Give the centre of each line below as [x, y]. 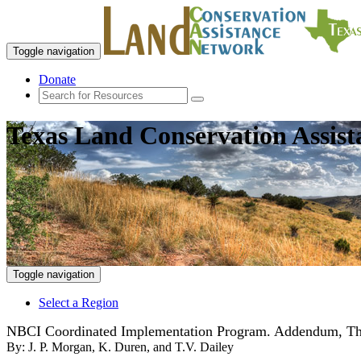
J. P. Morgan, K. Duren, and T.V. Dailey [131, 347]
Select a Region [79, 303]
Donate [57, 79]
